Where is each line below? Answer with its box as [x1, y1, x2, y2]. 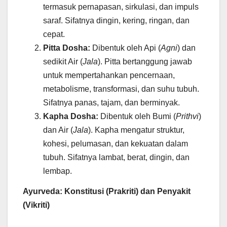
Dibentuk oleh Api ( [90, 44, 161, 53]
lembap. [43, 167, 72, 176]
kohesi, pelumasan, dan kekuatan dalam [43, 139, 188, 148]
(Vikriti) [23, 201, 50, 210]
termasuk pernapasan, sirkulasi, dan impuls [43, 3, 199, 12]
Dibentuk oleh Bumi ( [98, 112, 176, 121]
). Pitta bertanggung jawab [98, 57, 192, 66]
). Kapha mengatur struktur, [88, 126, 184, 135]
